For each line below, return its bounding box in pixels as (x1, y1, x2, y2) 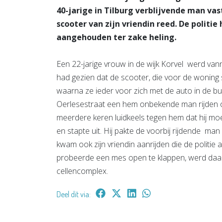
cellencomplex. (56, 165, 108, 176)
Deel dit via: (56, 189, 91, 199)
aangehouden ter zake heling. (56, 31, 176, 43)
